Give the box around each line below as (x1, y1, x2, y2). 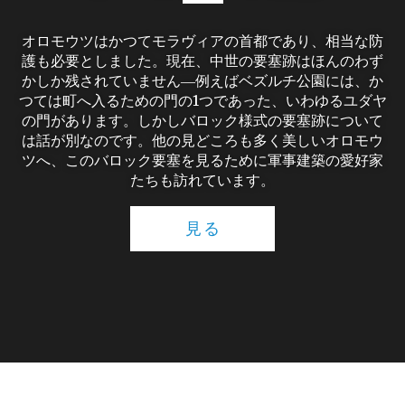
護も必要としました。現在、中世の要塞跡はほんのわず (22, 52, 383, 70)
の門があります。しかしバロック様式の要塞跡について (22, 111, 383, 129)
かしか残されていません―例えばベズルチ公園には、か (22, 71, 383, 89)
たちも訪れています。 (130, 171, 275, 189)
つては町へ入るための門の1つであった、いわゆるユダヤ (18, 91, 387, 109)
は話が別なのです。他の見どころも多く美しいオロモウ (22, 131, 383, 149)
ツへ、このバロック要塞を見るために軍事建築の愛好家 (22, 151, 383, 169)
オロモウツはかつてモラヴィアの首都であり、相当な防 (22, 32, 383, 50)
